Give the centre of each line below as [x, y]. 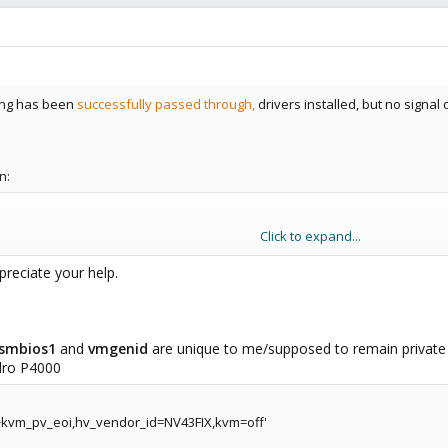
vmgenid [120, 348]
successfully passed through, [166, 104]
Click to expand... [310, 236]
